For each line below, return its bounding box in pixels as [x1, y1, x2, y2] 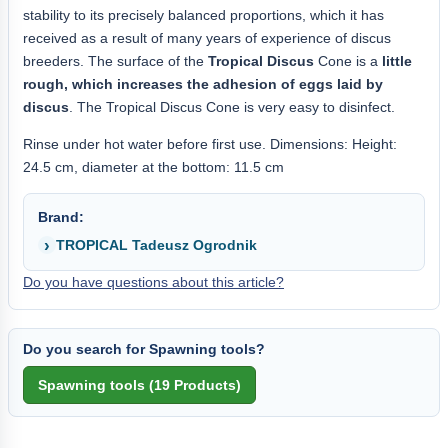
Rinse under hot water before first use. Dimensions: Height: [23, 135, 397, 152]
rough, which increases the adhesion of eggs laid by [23, 75, 383, 92]
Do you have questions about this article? [23, 273, 284, 290]
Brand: [38, 208, 84, 225]
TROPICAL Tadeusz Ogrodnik [56, 236, 257, 253]
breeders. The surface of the [23, 52, 208, 69]
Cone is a [314, 52, 382, 69]
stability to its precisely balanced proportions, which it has [23, 6, 384, 23]
